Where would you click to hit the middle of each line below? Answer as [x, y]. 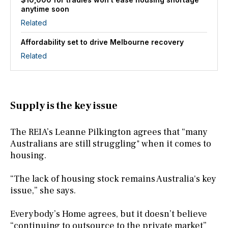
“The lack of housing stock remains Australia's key [113, 179]
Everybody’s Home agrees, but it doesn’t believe [109, 214]
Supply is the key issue [64, 106]
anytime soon [45, 9]
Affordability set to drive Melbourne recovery [102, 42]
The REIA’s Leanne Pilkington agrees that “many [109, 132]
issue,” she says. [43, 190]
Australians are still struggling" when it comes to [111, 144]
